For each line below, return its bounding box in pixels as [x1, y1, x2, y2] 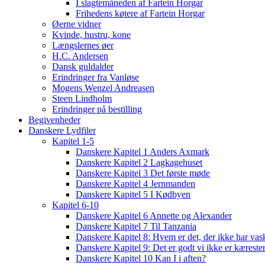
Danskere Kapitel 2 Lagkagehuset [76, 157, 202, 167]
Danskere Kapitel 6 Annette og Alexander [76, 210, 232, 221]
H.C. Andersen [52, 50, 108, 61]
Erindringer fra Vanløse [52, 72, 139, 82]
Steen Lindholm [52, 93, 112, 104]
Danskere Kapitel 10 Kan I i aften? [76, 253, 206, 263]
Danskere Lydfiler [28, 125, 96, 135]
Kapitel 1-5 [52, 135, 94, 146]
